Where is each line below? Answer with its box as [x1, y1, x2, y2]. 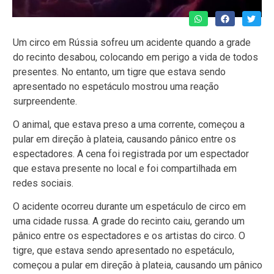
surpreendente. [13, 95, 77, 107]
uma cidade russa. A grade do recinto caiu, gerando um [13, 215, 245, 228]
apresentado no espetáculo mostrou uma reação [13, 80, 219, 92]
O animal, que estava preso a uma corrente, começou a [13, 119, 245, 130]
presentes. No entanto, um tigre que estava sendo [13, 65, 226, 78]
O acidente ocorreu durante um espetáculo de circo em [13, 201, 246, 213]
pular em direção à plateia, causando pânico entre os [13, 133, 236, 145]
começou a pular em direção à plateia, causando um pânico [13, 259, 262, 272]
